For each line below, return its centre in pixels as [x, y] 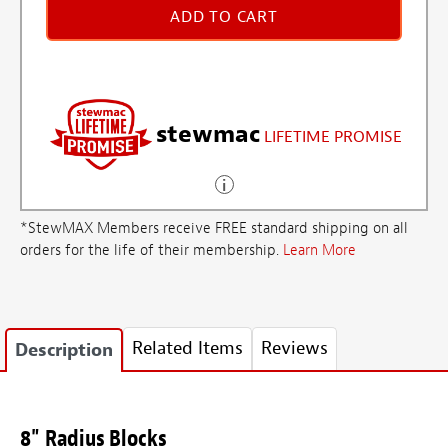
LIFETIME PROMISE [333, 137]
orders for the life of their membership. [151, 251]
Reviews [294, 348]
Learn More [319, 251]
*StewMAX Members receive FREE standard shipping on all [214, 229]
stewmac [208, 134]
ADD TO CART [224, 17]
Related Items [187, 348]
